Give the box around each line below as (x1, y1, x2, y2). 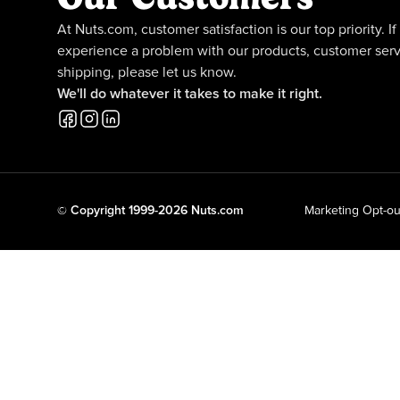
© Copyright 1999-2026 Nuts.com (57, 204, 244, 218)
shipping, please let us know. (57, 65, 237, 80)
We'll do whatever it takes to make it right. (57, 87, 322, 102)
